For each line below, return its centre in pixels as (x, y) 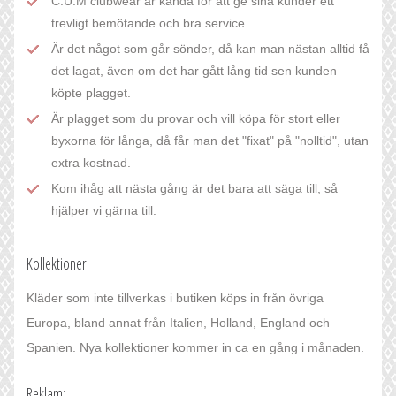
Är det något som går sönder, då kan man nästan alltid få (210, 49)
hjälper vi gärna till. (104, 211)
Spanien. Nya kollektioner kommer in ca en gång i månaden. (195, 348)
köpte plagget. (91, 93)
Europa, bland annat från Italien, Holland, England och (178, 323)
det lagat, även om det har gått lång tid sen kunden (194, 71)
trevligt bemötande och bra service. (150, 23)
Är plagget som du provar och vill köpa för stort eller (196, 119)
